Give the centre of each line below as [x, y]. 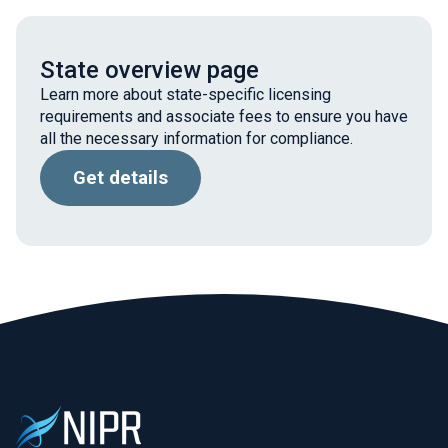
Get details [120, 178]
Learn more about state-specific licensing [185, 94]
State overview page [149, 70]
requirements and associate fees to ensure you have [224, 116]
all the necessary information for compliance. [196, 138]
